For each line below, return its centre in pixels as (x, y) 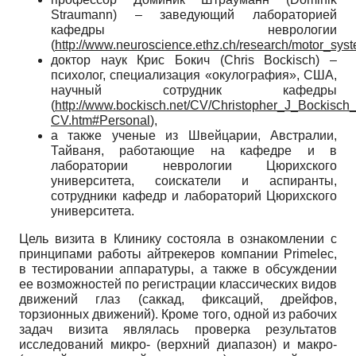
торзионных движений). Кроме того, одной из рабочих (178, 314)
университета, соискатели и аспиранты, (194, 180)
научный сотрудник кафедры (194, 90)
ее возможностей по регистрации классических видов (178, 284)
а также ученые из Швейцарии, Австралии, (194, 135)
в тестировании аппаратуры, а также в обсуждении (178, 269)
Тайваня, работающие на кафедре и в (194, 150)
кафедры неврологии (194, 29)
